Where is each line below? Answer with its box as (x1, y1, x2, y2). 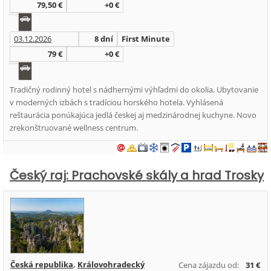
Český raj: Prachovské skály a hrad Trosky (10, 167, 264, 184)
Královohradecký (77, 259, 145, 270)
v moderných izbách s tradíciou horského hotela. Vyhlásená (10, 97, 223, 108)
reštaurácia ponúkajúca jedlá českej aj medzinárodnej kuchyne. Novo (10, 109, 256, 120)
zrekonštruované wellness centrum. (10, 122, 138, 133)
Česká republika (10, 259, 73, 270)
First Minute (122, 33, 170, 44)
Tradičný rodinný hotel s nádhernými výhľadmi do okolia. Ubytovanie (10, 84, 258, 95)
